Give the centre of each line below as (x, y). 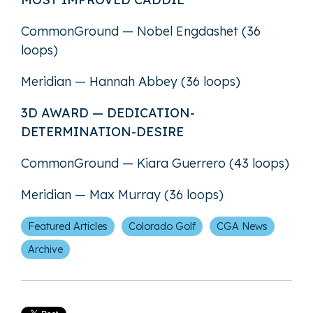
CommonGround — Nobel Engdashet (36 (141, 31)
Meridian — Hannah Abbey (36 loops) (131, 81)
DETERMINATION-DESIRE (102, 131)
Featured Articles (68, 226)
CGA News (242, 226)
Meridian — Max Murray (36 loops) (122, 194)
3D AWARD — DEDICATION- (108, 112)
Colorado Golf (162, 226)
